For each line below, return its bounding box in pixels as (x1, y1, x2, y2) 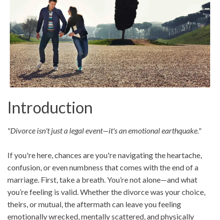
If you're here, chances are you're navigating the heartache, (7, 150, 202, 160)
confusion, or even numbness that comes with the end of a (7, 163, 198, 172)
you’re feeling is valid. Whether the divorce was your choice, (7, 187, 205, 197)
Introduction (7, 98, 93, 117)
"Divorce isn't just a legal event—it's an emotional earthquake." (7, 126, 201, 136)
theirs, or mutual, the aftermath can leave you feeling (7, 199, 181, 209)
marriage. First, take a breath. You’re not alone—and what (7, 175, 197, 185)
